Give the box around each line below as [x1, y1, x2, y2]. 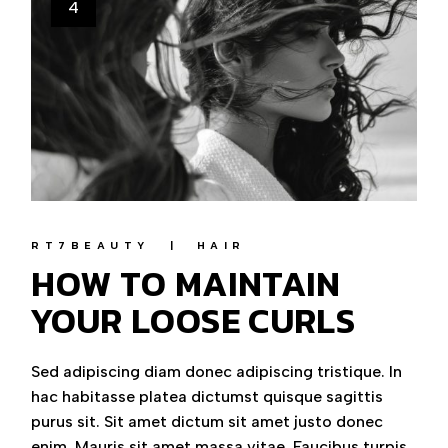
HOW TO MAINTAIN [31, 257, 341, 310]
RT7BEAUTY [31, 237, 150, 253]
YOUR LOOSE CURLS [31, 294, 355, 347]
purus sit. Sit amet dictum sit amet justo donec [31, 412, 384, 431]
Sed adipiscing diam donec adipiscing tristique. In [31, 362, 403, 381]
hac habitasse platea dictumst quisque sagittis [31, 387, 384, 406]
